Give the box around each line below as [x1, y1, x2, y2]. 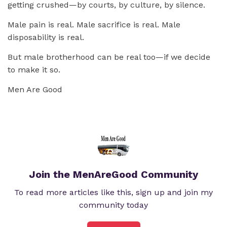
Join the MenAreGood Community [29, 168, 198, 180]
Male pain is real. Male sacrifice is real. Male [8, 19, 180, 29]
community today [79, 200, 148, 210]
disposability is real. [8, 32, 84, 42]
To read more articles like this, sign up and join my [14, 187, 213, 197]
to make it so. [8, 64, 60, 74]
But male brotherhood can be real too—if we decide [8, 52, 210, 62]
